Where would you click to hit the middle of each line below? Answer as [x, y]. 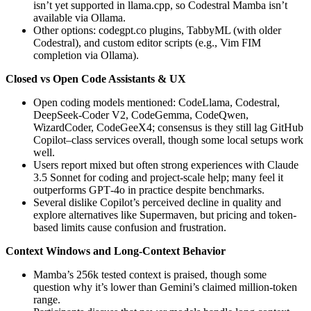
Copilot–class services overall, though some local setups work [168, 140]
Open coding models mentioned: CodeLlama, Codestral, [157, 102]
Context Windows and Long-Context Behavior [116, 251]
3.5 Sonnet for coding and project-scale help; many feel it [158, 177]
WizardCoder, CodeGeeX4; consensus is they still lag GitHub [168, 127]
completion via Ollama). [86, 55]
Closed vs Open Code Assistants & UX [96, 78]
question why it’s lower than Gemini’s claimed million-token [165, 287]
